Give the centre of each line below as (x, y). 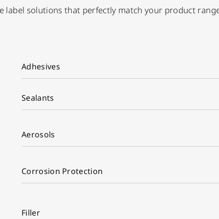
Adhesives (41, 66)
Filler (31, 213)
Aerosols (38, 134)
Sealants (38, 98)
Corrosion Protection (62, 171)
